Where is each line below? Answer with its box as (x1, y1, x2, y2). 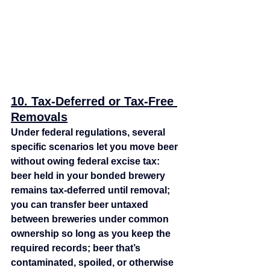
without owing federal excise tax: (11, 156, 162, 166)
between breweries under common (11, 214, 171, 224)
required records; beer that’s (11, 243, 143, 253)
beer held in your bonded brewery (11, 171, 168, 181)
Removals (11, 110, 67, 124)
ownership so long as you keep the (11, 228, 173, 239)
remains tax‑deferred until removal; (11, 185, 172, 195)
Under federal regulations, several (11, 127, 168, 137)
